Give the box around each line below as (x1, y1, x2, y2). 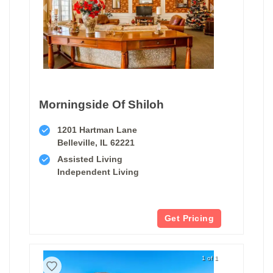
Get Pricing (164, 213, 214, 223)
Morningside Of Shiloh (39, 97, 164, 111)
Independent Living (57, 166, 139, 177)
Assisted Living (57, 154, 122, 164)
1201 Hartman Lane (57, 124, 137, 135)
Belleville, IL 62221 (57, 137, 135, 147)
